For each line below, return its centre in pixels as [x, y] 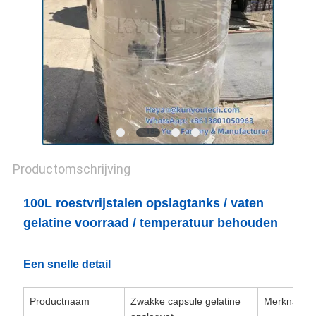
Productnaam [59, 302]
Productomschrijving [71, 169]
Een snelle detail [67, 265]
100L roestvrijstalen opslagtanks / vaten [143, 203]
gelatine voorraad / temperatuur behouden [150, 223]
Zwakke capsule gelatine [185, 302]
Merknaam [287, 302]
